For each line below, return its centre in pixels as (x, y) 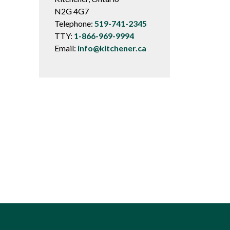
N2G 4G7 (72, 11)
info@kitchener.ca (112, 48)
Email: (66, 48)
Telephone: (74, 23)
